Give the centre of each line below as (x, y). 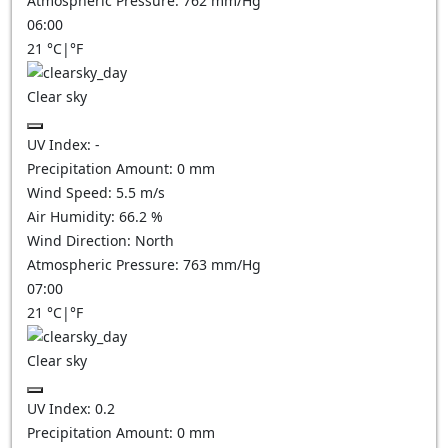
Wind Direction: (81, 240)
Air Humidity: (73, 216)
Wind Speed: (71, 192)
